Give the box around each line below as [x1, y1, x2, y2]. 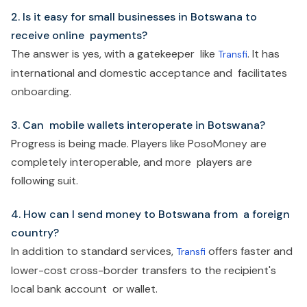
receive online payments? [11, 28, 147, 42]
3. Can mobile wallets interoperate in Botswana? [11, 118, 265, 132]
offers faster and [206, 244, 293, 258]
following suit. [11, 173, 78, 188]
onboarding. [11, 84, 71, 99]
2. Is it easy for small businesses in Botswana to [11, 10, 257, 24]
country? [11, 225, 59, 240]
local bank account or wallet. [11, 282, 158, 296]
